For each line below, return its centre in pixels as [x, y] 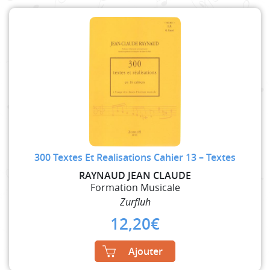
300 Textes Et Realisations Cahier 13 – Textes [135, 157]
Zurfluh [135, 202]
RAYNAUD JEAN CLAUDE [135, 175]
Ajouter [146, 251]
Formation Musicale [135, 187]
